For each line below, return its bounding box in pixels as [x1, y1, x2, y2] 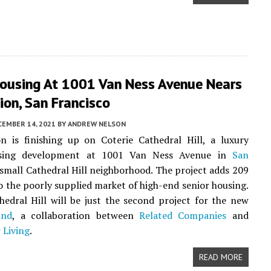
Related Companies [139, 209, 227, 222]
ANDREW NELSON [68, 119, 126, 128]
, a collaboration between [12, 209, 139, 222]
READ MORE [198, 252, 243, 263]
